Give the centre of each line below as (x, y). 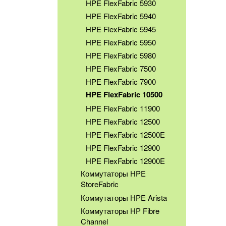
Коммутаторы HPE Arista (124, 197)
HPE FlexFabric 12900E (126, 160)
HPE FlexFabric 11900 (123, 108)
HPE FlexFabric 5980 (121, 55)
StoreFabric (100, 184)
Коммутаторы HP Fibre (120, 210)
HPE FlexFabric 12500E (126, 134)
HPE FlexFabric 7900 (121, 82)
